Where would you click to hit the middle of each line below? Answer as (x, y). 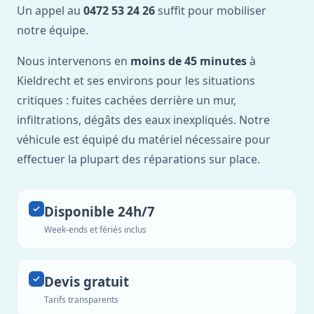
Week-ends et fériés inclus (95, 230)
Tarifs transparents (81, 300)
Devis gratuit (87, 281)
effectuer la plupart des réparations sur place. (138, 159)
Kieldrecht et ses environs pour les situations (136, 81)
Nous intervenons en (74, 61)
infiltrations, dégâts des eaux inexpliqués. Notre (143, 120)
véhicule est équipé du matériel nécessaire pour (144, 139)
